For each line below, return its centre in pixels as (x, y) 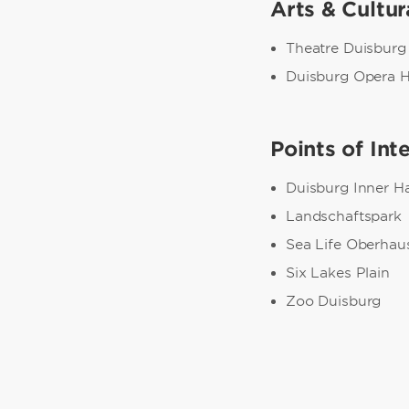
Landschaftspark (344, 216)
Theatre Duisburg (346, 48)
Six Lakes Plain (338, 273)
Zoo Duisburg (334, 301)
